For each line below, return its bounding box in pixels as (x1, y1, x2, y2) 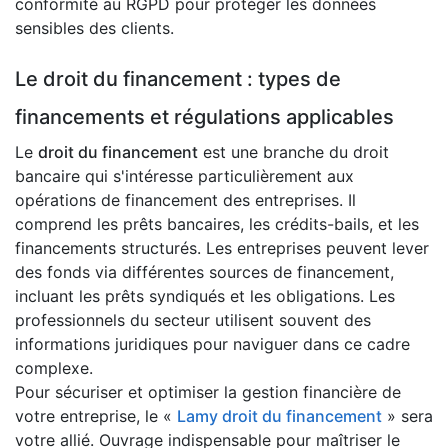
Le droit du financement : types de (15, 67, 341, 92)
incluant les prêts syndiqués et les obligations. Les (15, 286, 395, 307)
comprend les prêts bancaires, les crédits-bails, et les (15, 214, 419, 235)
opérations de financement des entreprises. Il (15, 190, 356, 211)
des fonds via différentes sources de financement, (15, 262, 394, 283)
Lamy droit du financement (177, 406, 382, 427)
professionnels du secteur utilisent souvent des (15, 310, 371, 331)
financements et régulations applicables (15, 105, 394, 130)
